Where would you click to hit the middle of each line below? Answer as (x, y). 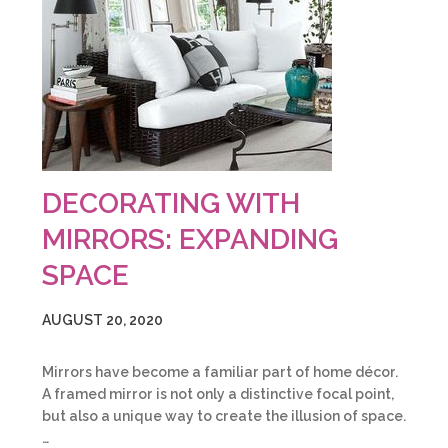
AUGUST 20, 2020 (102, 320)
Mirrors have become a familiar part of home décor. (220, 372)
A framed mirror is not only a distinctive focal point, (218, 394)
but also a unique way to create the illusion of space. (224, 416)
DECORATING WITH (171, 203)
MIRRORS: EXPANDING (190, 239)
